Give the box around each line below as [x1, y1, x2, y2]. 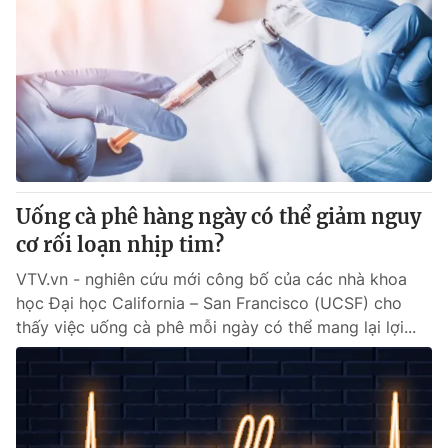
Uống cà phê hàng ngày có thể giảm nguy [16, 204, 421, 229]
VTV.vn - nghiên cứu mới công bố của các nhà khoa [16, 269, 407, 289]
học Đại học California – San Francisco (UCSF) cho [16, 293, 402, 313]
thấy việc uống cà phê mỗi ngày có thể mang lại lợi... [16, 317, 416, 337]
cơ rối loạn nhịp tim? [16, 232, 224, 257]
